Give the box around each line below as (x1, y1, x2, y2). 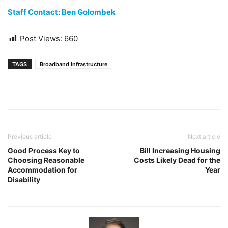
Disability (8, 175, 40, 184)
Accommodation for (8, 165, 77, 174)
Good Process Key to (8, 146, 80, 155)
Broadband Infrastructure (40, 61, 108, 68)
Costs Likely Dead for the (134, 156, 220, 164)
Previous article (8, 133, 52, 140)
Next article (188, 133, 220, 140)
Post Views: (20, 34, 62, 43)
